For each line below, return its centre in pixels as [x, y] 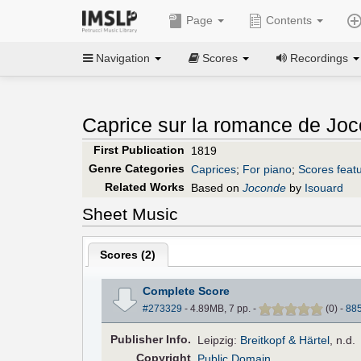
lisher [147, 339]
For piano [267, 169]
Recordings [319, 58]
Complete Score [186, 290]
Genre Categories [136, 168]
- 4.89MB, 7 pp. [217, 308]
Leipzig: [219, 340]
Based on [217, 187]
